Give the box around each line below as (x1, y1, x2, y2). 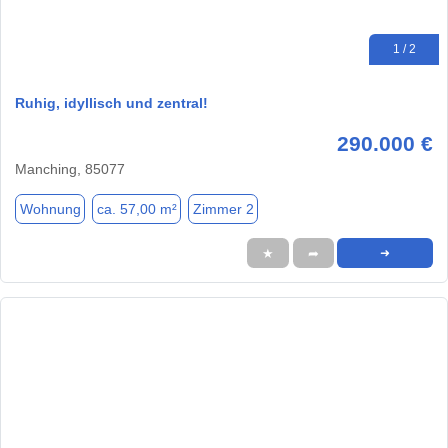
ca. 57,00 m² (96, 200, 177, 217)
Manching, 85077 (15, 161, 125, 178)
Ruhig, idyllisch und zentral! (15, 95, 208, 112)
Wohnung (19, 200, 81, 217)
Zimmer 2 (192, 200, 254, 217)
